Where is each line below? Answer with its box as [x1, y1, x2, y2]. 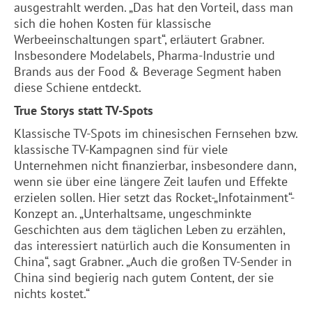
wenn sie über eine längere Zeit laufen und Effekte [14, 173, 288, 189]
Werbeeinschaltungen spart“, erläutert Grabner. [14, 31, 264, 47]
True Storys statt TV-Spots [14, 102, 153, 118]
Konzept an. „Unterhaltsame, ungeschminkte [14, 205, 251, 221]
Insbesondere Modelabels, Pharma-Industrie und [14, 47, 275, 63]
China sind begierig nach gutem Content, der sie [14, 270, 274, 286]
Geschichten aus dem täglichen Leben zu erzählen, [14, 221, 285, 237]
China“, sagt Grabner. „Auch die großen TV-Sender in [14, 253, 292, 270]
